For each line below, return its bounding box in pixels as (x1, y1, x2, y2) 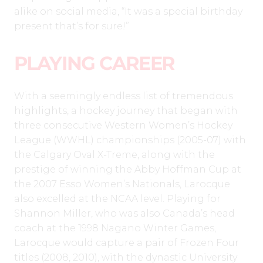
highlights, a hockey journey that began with (14, 105, 238, 117)
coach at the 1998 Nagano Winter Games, (14, 222, 216, 234)
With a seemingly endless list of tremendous (14, 90, 233, 102)
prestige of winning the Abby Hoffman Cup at (14, 164, 241, 176)
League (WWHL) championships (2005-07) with (14, 134, 246, 146)
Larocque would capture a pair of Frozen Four (14, 237, 239, 249)
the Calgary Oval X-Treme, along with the (14, 149, 215, 161)
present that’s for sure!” (14, 21, 129, 32)
